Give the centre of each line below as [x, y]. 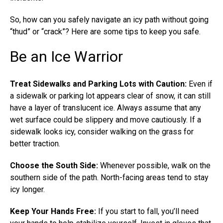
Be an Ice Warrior [66, 57]
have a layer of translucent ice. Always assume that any [106, 108]
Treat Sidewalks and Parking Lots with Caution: [98, 84]
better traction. [35, 144]
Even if [200, 84]
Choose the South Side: [54, 166]
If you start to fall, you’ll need [147, 212]
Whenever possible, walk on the [154, 166]
